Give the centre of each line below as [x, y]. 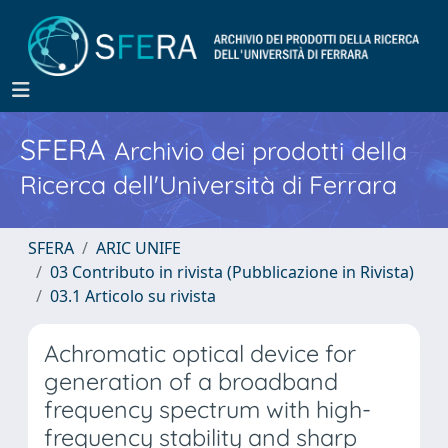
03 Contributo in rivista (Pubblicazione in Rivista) [232, 272]
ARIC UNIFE [138, 248]
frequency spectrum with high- [207, 409]
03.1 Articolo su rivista [133, 296]
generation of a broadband [191, 381]
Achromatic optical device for [200, 353]
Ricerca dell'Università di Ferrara [208, 184]
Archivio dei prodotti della [260, 150]
